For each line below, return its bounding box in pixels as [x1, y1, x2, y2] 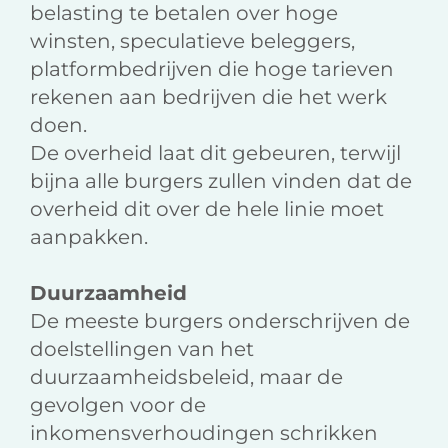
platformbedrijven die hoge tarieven [30, 57, 394, 82]
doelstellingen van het [30, 337, 254, 362]
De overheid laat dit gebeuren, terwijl [30, 141, 401, 166]
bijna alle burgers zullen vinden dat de [30, 169, 412, 194]
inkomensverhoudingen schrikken [30, 421, 378, 446]
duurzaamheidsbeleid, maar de [30, 365, 343, 390]
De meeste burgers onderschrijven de [30, 309, 410, 334]
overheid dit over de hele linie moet [30, 197, 384, 222]
